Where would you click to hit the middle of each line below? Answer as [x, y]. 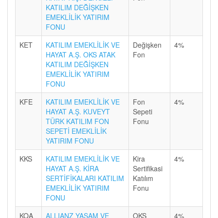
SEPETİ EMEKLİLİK [76, 131]
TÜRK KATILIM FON [77, 121]
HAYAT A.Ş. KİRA [72, 168]
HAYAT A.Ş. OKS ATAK [81, 54]
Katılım [143, 178]
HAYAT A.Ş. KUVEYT [78, 111]
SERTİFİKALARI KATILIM [85, 178]
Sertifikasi [148, 168]
